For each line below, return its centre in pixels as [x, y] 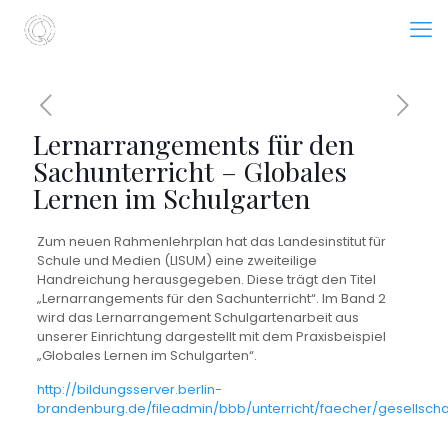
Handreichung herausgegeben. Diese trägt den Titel [206, 279]
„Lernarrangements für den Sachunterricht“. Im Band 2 [211, 298]
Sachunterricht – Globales [190, 171]
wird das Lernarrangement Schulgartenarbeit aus [197, 317]
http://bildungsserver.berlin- [129, 389]
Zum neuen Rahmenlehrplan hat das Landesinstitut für [211, 241]
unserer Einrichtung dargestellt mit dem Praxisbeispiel [211, 336]
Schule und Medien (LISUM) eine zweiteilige [176, 260]
